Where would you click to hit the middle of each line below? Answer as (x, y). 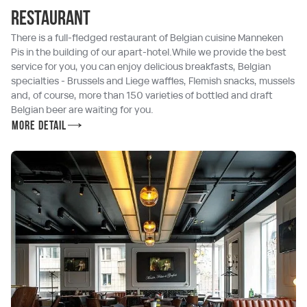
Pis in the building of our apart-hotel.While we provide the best (149, 52)
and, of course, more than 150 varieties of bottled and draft (142, 95)
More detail (39, 127)
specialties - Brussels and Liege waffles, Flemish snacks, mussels (153, 81)
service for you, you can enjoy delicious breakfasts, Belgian (141, 66)
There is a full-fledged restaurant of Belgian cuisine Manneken (147, 38)
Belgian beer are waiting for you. (82, 110)
